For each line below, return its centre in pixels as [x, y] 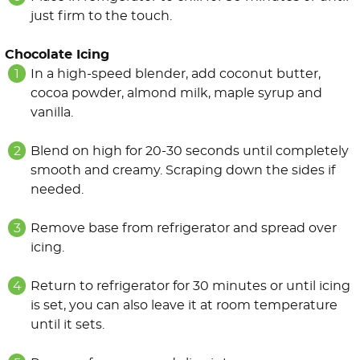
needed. [57, 190]
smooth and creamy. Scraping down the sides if [183, 171]
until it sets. [67, 325]
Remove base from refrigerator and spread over [184, 229]
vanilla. [52, 113]
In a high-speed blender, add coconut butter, [176, 74]
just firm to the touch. [101, 16]
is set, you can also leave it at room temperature [184, 306]
